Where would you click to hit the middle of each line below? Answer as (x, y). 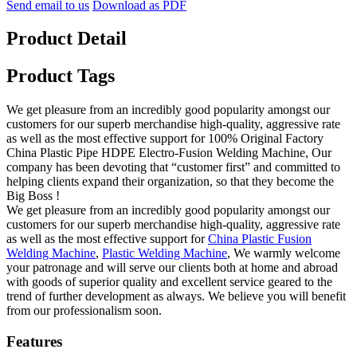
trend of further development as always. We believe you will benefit (176, 296)
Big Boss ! (33, 196)
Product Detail (67, 39)
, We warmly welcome (284, 253)
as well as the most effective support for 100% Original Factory (165, 139)
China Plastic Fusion (260, 239)
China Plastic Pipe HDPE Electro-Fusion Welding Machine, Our (169, 153)
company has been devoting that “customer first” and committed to (173, 167)
